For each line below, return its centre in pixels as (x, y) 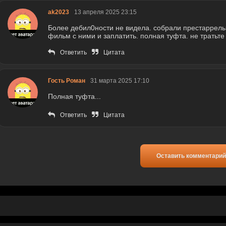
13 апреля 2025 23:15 (105, 12)
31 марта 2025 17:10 (120, 81)
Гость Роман (67, 81)
